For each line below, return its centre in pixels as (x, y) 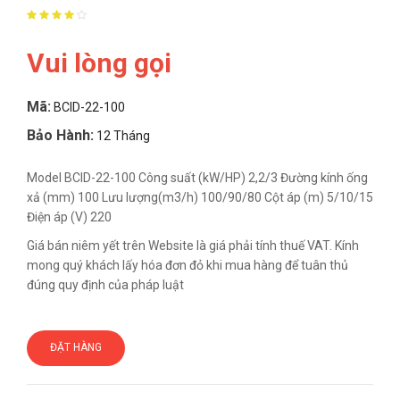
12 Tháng (123, 136)
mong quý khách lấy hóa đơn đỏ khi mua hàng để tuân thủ (187, 265)
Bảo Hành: (60, 135)
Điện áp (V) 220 (69, 217)
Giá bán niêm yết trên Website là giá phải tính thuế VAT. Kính (193, 246)
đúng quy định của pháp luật (105, 285)
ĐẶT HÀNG (76, 347)
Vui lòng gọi (99, 63)
